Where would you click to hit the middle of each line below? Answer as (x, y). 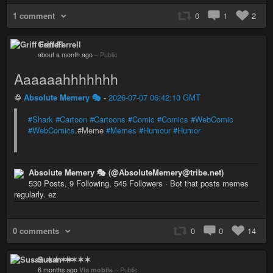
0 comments (36, 231)
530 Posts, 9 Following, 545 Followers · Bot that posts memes (139, 183)
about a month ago (65, 55)
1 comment (34, 16)
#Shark (41, 119)
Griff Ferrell (59, 44)
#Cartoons (108, 119)
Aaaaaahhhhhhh (66, 79)
